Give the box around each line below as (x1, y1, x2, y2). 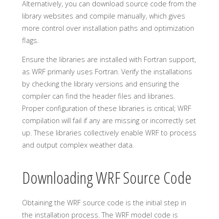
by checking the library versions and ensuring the (22, 79, 179, 88)
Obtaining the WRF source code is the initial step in (22, 198, 186, 208)
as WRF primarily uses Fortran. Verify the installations (22, 66, 192, 76)
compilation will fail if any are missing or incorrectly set (22, 115, 196, 125)
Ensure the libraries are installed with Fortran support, (22, 54, 196, 64)
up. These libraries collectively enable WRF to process (22, 128, 197, 137)
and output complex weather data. (22, 140, 134, 150)
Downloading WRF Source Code (22, 166, 192, 189)
